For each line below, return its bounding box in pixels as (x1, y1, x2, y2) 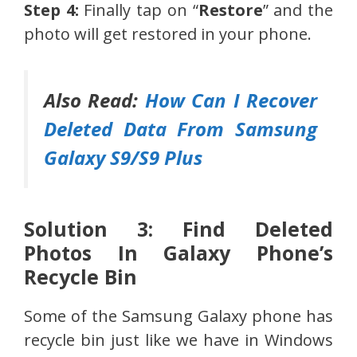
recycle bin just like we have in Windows (24, 329, 333, 351)
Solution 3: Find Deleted (24, 215, 333, 243)
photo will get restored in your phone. (24, 23, 312, 45)
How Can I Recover (144, 87, 318, 114)
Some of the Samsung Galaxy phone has (24, 305, 333, 328)
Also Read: (44, 87, 145, 114)
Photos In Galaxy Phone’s (24, 239, 333, 267)
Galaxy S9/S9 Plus (44, 144, 202, 171)
